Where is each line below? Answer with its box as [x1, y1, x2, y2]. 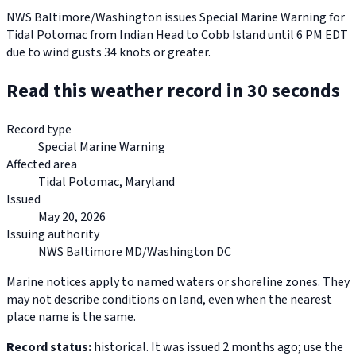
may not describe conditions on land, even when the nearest [6, 291, 332, 309]
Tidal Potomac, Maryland [38, 173, 175, 192]
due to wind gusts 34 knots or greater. [6, 44, 211, 62]
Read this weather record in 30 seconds [6, 77, 340, 106]
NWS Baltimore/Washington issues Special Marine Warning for [6, 9, 345, 27]
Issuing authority [6, 226, 99, 244]
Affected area [6, 156, 77, 174]
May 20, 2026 [38, 208, 106, 226]
